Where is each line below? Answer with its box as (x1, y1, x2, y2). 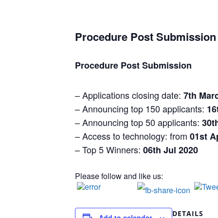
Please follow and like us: (75, 170, 163, 182)
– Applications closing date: (75, 89, 184, 102)
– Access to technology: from (75, 129, 190, 143)
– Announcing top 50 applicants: (75, 116, 202, 129)
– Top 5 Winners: (75, 143, 144, 156)
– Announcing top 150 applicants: (75, 102, 207, 115)
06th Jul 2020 (143, 144, 199, 157)
